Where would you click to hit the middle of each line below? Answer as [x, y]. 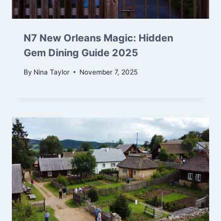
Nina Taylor [52, 72]
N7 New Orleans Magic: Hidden [98, 38]
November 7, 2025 [109, 72]
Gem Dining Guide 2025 [81, 53]
